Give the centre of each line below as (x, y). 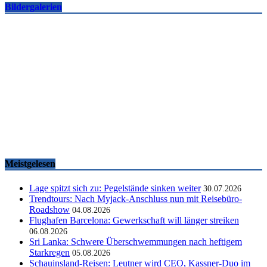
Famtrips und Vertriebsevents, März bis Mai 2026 (127, 123)
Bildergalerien (33, 7)
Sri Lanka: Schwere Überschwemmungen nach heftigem (136, 241)
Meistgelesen (30, 163)
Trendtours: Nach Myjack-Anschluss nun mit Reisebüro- (136, 198)
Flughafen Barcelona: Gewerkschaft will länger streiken (134, 220)
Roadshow (49, 209)
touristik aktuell (41, 138)
